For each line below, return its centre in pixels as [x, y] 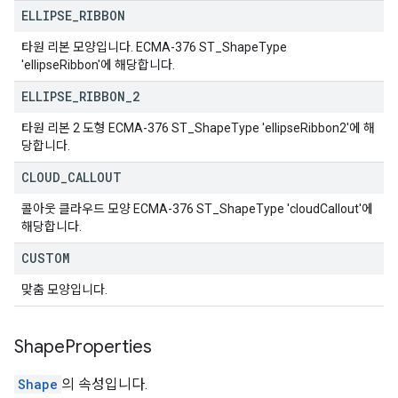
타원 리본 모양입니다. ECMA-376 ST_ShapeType [154, 47]
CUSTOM [45, 258]
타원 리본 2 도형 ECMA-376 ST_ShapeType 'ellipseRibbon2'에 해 [198, 128]
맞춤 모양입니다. [64, 290]
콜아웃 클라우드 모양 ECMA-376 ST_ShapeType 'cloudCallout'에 [197, 209]
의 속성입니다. [104, 384]
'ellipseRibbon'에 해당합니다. [98, 65]
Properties [111, 347]
